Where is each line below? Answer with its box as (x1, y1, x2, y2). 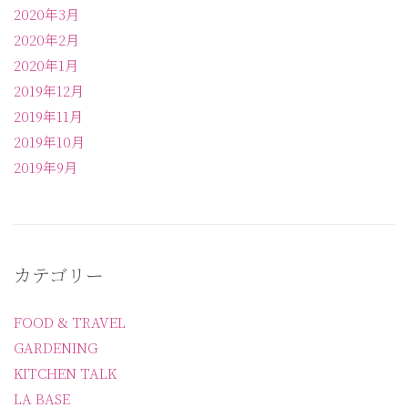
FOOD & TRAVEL (14, 311, 126, 331)
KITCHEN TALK (14, 362, 117, 382)
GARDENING (14, 337, 97, 357)
